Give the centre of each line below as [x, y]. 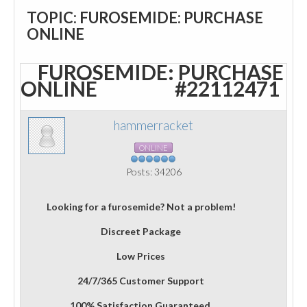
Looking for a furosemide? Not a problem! [141, 207]
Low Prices [141, 256]
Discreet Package [141, 231]
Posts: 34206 [153, 172]
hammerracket [153, 125]
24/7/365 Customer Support [141, 281]
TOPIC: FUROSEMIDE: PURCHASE [145, 17]
